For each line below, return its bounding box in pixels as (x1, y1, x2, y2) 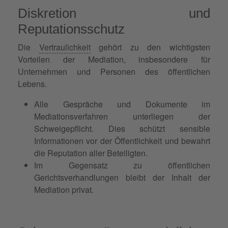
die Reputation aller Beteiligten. (34, 147, 148, 159)
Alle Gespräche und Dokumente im (34, 98, 210, 110)
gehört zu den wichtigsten (90, 41, 211, 53)
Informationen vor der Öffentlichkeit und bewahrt (34, 134, 210, 147)
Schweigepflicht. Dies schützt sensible (34, 122, 210, 134)
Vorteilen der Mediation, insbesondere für (18, 53, 210, 65)
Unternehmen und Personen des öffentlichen (18, 65, 210, 77)
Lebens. (18, 77, 47, 90)
